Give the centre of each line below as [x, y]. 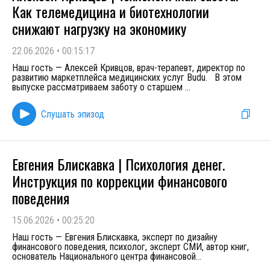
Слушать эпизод [73, 114]
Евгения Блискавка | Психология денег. [118, 164]
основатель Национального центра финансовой [104, 256]
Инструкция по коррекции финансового [120, 181]
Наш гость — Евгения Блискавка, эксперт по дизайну [115, 237]
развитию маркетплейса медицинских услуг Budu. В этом [127, 77]
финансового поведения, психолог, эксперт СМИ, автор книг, [130, 247]
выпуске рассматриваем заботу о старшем [99, 87]
